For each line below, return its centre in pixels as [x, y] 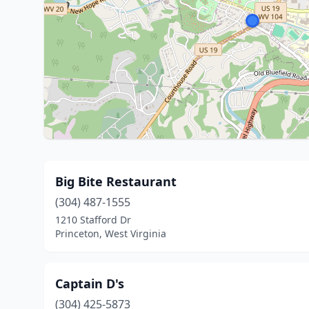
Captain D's [90, 283]
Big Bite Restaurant [116, 181]
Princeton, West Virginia [111, 233]
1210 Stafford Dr [93, 220]
